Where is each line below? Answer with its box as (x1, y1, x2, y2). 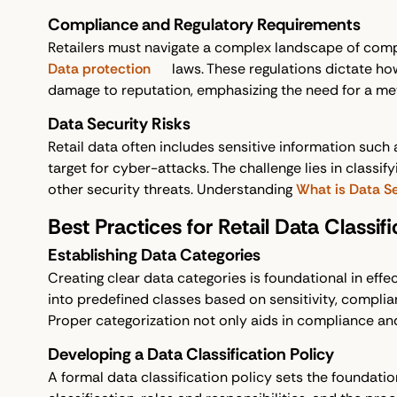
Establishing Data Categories (47, 244, 261, 267)
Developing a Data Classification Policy (47, 343, 334, 366)
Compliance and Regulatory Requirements (47, 13, 361, 36)
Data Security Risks (47, 113, 191, 136)
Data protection (47, 59, 151, 79)
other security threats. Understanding (47, 180, 296, 199)
